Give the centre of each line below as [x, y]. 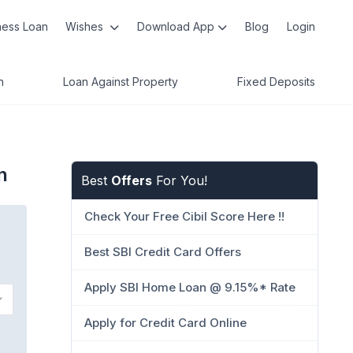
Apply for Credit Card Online [165, 323]
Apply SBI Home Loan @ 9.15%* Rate [190, 287]
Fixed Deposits [276, 82]
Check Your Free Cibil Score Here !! [184, 216]
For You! [180, 180]
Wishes [86, 26]
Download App [176, 26]
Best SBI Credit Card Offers [163, 252]
